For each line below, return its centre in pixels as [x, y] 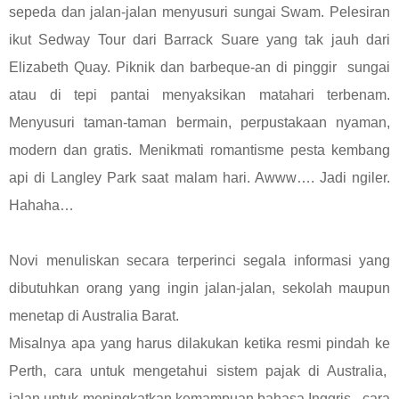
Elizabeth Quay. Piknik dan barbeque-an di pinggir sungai [199, 67]
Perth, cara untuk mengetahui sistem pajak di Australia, [199, 370]
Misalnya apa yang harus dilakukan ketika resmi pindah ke [199, 343]
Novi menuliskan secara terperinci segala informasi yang [199, 260]
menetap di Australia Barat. [96, 315]
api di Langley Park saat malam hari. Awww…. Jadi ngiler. [199, 177]
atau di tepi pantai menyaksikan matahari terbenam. [199, 94]
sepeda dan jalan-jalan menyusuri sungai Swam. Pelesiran [199, 12]
